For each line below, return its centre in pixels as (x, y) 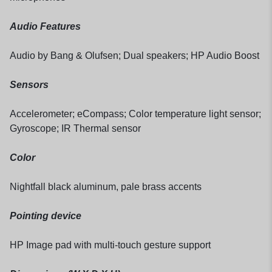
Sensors (29, 84)
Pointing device (46, 216)
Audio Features (45, 26)
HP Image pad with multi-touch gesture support (110, 245)
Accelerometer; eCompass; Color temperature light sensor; (135, 114)
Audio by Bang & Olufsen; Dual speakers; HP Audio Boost (134, 55)
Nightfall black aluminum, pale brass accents (106, 186)
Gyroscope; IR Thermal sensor (75, 128)
